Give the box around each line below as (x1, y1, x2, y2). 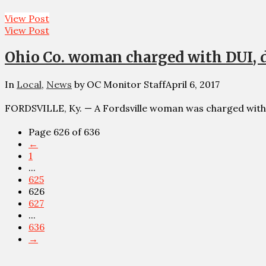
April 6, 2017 (166, 78, 220, 90)
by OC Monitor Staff (72, 78, 166, 90)
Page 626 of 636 (28, 125, 100, 138)
